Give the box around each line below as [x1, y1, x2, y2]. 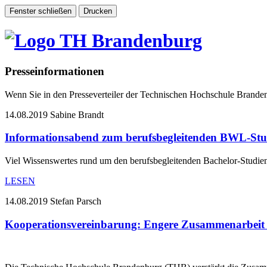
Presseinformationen [5, 64, 104, 77]
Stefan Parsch [50, 196, 101, 207]
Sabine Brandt [50, 109, 104, 120]
